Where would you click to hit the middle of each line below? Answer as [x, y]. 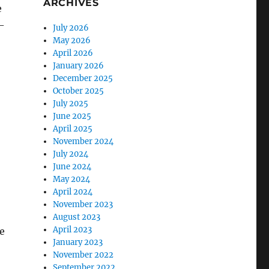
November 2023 [83, 204]
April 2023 [73, 230]
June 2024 [72, 167]
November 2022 [83, 255]
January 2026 [79, 66]
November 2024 [83, 141]
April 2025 [73, 129]
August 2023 [77, 217]
